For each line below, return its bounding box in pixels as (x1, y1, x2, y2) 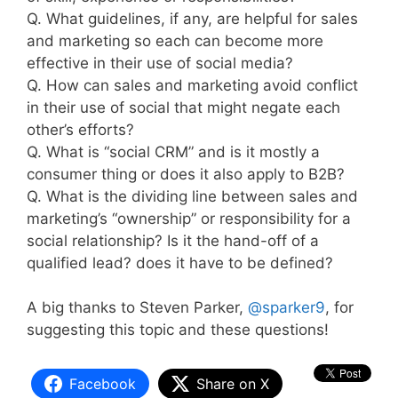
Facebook (69, 374, 136, 393)
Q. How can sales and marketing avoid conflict (27, 76, 358, 94)
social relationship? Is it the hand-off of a (27, 231, 319, 250)
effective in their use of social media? (27, 53, 293, 72)
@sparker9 (248, 298, 325, 316)
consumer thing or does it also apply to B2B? (27, 164, 345, 183)
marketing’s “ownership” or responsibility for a (27, 209, 351, 227)
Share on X (196, 374, 269, 393)
